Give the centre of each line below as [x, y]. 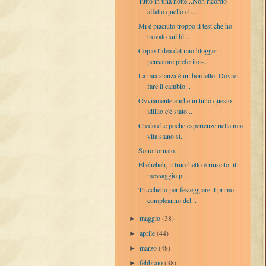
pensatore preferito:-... [178, 61]
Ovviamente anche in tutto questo [185, 100]
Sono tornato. [157, 150]
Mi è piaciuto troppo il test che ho [185, 25]
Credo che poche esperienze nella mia [190, 125]
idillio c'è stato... [170, 111]
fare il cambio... [169, 86]
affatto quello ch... [172, 11]
